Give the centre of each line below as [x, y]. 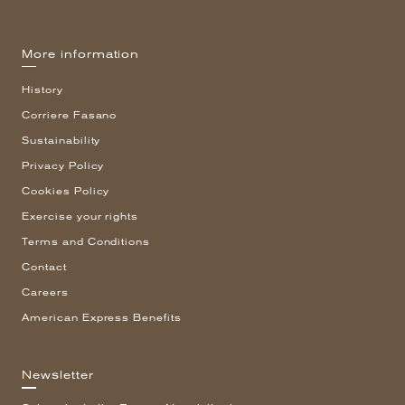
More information [81, 54]
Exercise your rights [80, 217]
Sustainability [61, 141]
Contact [44, 268]
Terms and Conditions [86, 242]
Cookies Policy [66, 192]
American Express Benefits [102, 318]
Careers [45, 293]
